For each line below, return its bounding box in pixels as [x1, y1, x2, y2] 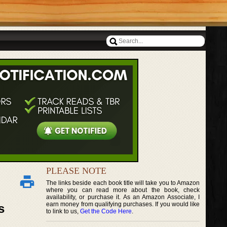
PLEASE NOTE [46, 166, 106, 176]
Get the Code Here [80, 208, 132, 215]
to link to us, [46, 208, 80, 215]
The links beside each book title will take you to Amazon [46, 179, 200, 186]
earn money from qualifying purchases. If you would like [46, 201, 200, 208]
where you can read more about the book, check [46, 186, 200, 194]
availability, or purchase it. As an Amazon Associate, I [46, 194, 200, 201]
